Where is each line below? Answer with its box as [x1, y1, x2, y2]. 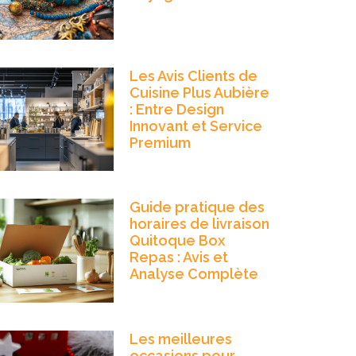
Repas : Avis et [129, 249, 228, 266]
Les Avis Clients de [129, 67, 257, 84]
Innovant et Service [129, 117, 262, 134]
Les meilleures [129, 330, 232, 347]
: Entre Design [129, 100, 224, 118]
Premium [129, 133, 191, 151]
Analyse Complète [129, 265, 258, 283]
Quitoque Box [129, 232, 225, 250]
